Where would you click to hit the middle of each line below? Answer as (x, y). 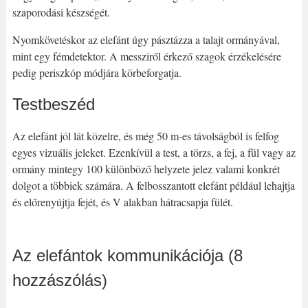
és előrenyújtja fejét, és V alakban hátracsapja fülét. (122, 202)
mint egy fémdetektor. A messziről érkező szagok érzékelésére (146, 56)
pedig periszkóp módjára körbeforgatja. (97, 73)
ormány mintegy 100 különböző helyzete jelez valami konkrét (146, 169)
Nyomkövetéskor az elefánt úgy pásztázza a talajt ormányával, (146, 40)
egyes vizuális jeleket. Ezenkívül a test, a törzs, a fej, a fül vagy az (154, 153)
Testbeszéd (53, 104)
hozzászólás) (59, 280)
